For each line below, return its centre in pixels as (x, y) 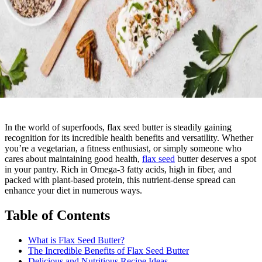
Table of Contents (57, 215)
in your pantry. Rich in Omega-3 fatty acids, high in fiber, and (118, 170)
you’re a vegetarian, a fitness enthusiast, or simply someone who (123, 149)
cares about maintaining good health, (73, 159)
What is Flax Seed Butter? (76, 240)
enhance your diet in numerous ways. (73, 191)
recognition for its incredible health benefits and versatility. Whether (129, 138)
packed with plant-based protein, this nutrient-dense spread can (120, 180)
